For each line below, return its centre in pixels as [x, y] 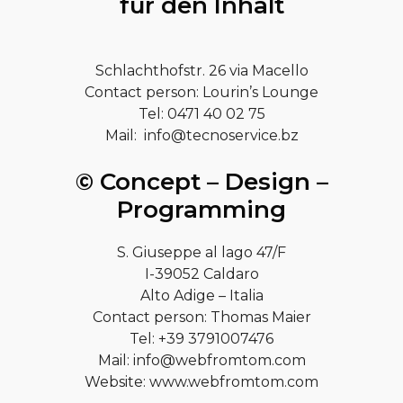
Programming [201, 210]
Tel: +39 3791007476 [201, 339]
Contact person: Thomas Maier [201, 318]
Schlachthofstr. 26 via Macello [201, 71]
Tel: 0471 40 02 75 [201, 114]
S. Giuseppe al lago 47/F [201, 253]
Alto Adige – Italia [201, 296]
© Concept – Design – [201, 182]
